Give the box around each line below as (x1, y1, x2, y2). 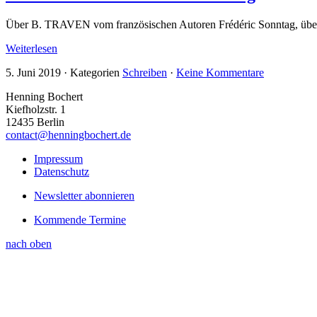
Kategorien (70, 67, 122, 79)
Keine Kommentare (176, 67, 264, 79)
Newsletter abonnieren (34, 190, 134, 202)
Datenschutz (34, 166, 89, 178)
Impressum (34, 153, 83, 166)
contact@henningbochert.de (6, 129, 131, 142)
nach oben (6, 238, 52, 250)
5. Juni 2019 (6, 67, 61, 79)
